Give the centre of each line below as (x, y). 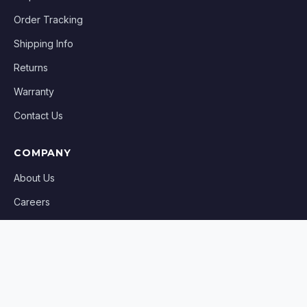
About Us (34, 177)
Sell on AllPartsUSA (57, 273)
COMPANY (42, 152)
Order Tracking (48, 19)
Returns (31, 67)
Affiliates (33, 249)
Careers (32, 201)
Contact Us (38, 115)
